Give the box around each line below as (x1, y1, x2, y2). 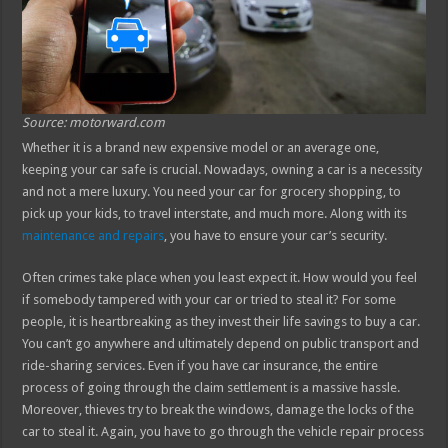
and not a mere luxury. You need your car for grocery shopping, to (22, 184, 402, 200)
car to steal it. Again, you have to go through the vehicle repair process (22, 424, 425, 440)
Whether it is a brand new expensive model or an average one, (22, 140, 380, 156)
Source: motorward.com (22, 115, 166, 131)
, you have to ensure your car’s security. (164, 228, 388, 244)
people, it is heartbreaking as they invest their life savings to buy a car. (22, 314, 421, 330)
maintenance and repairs (22, 228, 165, 244)
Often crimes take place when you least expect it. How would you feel (22, 270, 418, 286)
